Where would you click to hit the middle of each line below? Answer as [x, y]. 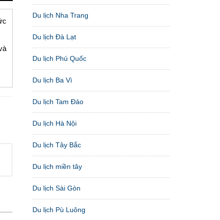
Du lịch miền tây [57, 166]
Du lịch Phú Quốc [59, 58]
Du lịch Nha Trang [60, 15]
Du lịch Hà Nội [55, 123]
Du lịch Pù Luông [59, 209]
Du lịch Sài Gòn [56, 188]
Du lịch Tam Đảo [58, 101]
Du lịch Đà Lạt [54, 37]
